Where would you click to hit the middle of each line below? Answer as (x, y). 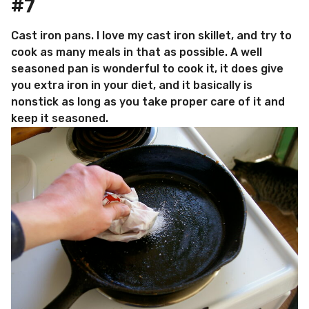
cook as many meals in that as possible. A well (137, 52)
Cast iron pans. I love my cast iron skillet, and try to (151, 35)
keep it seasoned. (60, 118)
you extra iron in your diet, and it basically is (132, 85)
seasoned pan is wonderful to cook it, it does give (147, 68)
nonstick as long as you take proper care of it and (148, 101)
